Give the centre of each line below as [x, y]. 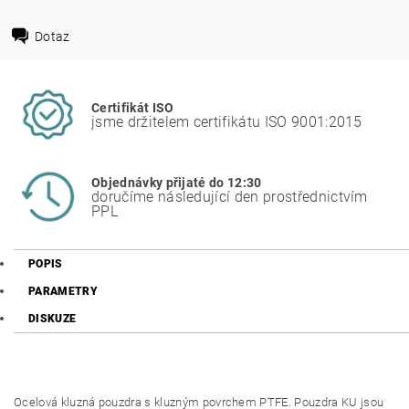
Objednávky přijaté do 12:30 [177, 183]
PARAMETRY [63, 291]
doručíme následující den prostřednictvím [230, 196]
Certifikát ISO [133, 108]
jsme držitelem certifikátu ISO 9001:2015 [227, 121]
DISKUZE [52, 319]
